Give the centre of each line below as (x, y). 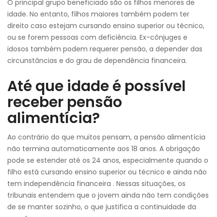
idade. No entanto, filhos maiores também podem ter (98, 14)
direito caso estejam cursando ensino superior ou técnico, (106, 26)
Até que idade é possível (96, 86)
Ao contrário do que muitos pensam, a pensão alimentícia (106, 137)
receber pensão (65, 102)
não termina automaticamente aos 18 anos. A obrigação (104, 149)
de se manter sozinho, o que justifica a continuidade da (102, 207)
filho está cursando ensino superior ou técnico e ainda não (107, 172)
